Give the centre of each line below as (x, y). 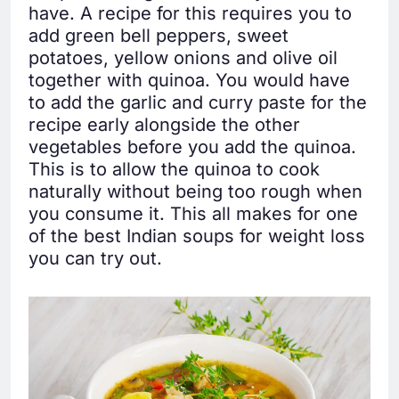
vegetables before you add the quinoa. (192, 147)
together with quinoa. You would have (189, 80)
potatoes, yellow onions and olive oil (183, 57)
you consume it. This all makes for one (193, 213)
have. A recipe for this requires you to (190, 13)
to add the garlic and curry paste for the (198, 102)
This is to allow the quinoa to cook (174, 169)
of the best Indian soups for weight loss (197, 236)
